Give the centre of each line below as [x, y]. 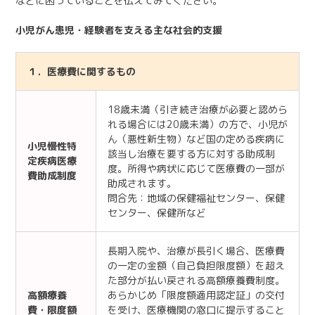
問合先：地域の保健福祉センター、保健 [196, 198]
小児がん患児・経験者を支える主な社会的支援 [119, 30]
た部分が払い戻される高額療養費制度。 [196, 280]
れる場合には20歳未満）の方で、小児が [198, 124]
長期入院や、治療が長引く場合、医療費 [196, 250]
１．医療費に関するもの [82, 71]
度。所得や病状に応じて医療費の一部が [196, 168]
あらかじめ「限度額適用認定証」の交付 [196, 295]
